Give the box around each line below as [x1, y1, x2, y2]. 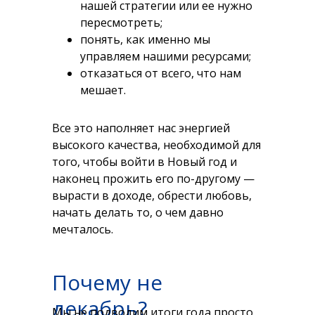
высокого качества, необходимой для [52, 137, 261, 153]
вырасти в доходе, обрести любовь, [52, 188, 252, 203]
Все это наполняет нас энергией [52, 120, 230, 136]
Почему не [52, 268, 162, 297]
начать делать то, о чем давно [52, 205, 224, 220]
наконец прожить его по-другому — [52, 171, 255, 186]
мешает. [80, 82, 126, 98]
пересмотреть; [80, 15, 162, 30]
